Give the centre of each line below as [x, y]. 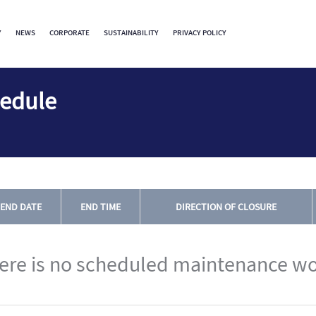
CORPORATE [69, 33]
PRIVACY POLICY [200, 33]
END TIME [101, 207]
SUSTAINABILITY [131, 33]
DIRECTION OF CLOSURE [226, 207]
